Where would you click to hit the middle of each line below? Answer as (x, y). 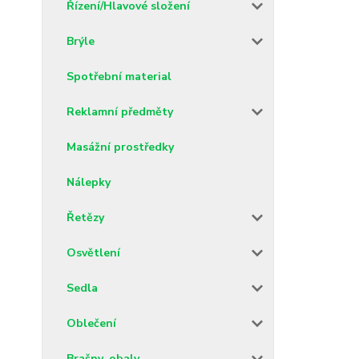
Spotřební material (119, 76)
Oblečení (91, 323)
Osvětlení (93, 252)
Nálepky (89, 182)
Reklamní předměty (120, 111)
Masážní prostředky (120, 147)
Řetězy (85, 217)
